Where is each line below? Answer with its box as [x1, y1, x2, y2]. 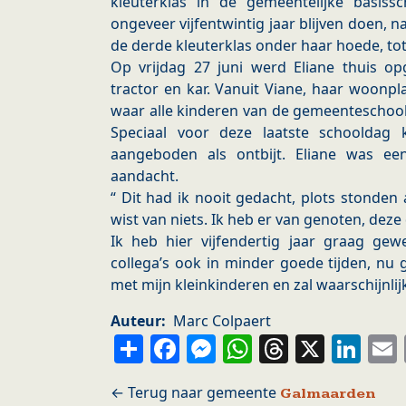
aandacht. [111, 166, 179, 187]
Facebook [179, 330, 316, 365]
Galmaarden [280, 385, 376, 403]
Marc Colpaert [173, 311, 271, 332]
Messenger [216, 330, 376, 365]
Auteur [111, 311, 161, 332]
